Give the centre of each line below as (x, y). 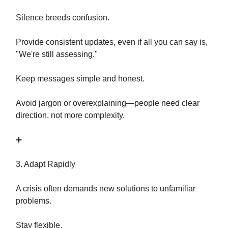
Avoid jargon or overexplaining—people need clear (108, 103)
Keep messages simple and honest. (80, 79)
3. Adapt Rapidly (46, 164)
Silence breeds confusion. (63, 18)
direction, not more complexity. (70, 115)
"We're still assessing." (57, 54)
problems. (34, 201)
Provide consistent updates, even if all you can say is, (112, 42)
